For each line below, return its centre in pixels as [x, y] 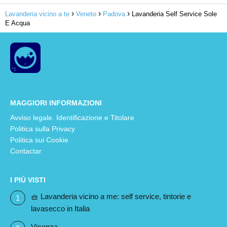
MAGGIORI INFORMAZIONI [56, 103]
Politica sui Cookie [39, 140]
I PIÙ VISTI [28, 180]
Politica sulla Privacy [43, 128]
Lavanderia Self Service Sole [174, 14]
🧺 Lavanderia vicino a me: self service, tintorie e [111, 196]
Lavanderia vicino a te [37, 14]
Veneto [86, 14]
